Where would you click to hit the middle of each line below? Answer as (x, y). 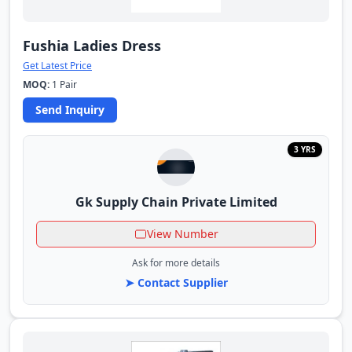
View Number (182, 233)
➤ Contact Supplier (176, 282)
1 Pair (63, 84)
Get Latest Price (57, 65)
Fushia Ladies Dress (92, 45)
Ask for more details (176, 262)
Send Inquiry (70, 109)
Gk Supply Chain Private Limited (176, 202)
